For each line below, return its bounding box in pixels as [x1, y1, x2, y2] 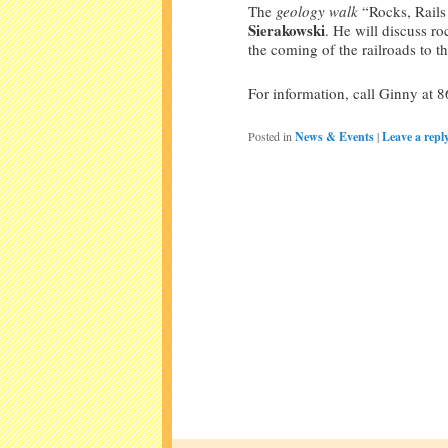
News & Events [295, 128, 374, 146]
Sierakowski [248, 19, 325, 42]
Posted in [248, 128, 292, 145]
